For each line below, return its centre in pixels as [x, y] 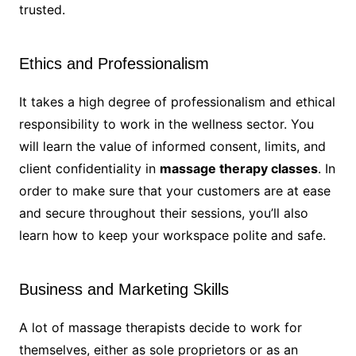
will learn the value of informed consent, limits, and [172, 147]
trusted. [42, 10]
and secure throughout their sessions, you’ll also [163, 213]
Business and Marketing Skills [124, 290]
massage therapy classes [238, 169]
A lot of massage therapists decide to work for [160, 328]
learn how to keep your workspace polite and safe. [172, 236]
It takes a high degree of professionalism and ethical [177, 102]
